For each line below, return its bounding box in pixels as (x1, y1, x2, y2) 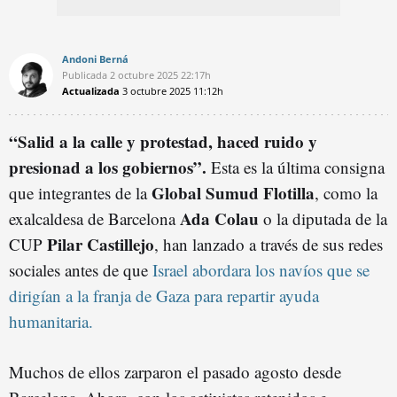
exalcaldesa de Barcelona (9, 206, 180, 230)
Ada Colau (180, 206, 259, 230)
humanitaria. (9, 309, 93, 332)
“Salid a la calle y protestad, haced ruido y (9, 128, 317, 153)
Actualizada (62, 83, 120, 97)
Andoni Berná (62, 51, 128, 66)
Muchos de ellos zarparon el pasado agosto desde (9, 360, 341, 383)
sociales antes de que (9, 258, 148, 281)
